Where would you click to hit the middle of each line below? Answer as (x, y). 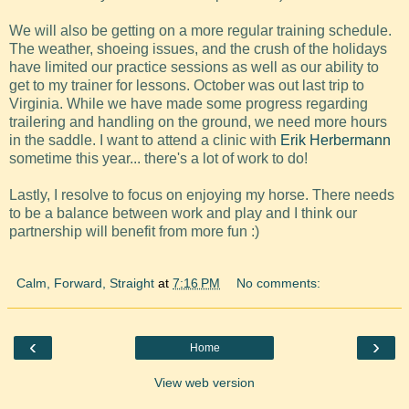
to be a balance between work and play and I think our (183, 214)
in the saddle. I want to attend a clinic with (145, 141)
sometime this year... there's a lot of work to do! (158, 159)
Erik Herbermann (336, 141)
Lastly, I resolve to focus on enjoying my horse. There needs (202, 195)
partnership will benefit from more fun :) (134, 232)
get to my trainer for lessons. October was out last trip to (187, 86)
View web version (204, 383)
